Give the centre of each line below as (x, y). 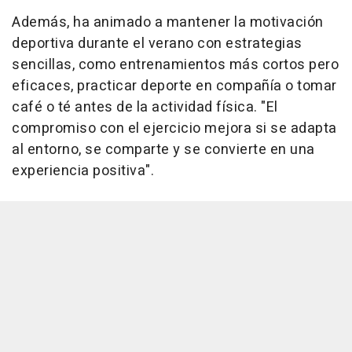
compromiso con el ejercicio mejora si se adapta (174, 128)
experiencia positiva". (83, 170)
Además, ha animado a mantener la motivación (168, 22)
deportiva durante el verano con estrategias (157, 43)
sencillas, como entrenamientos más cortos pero (175, 64)
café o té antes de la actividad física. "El (145, 107)
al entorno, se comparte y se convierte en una (163, 149)
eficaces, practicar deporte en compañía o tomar (174, 86)
